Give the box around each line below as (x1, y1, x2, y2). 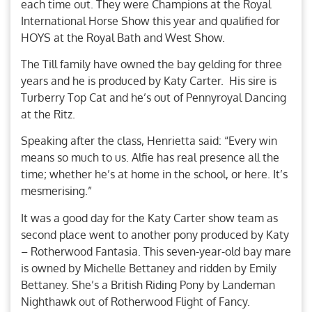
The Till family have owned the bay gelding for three (21, 56, 282, 71)
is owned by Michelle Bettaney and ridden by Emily (21, 260, 276, 275)
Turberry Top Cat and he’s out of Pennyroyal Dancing (21, 90, 286, 104)
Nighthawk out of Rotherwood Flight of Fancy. (21, 294, 250, 309)
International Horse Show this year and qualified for (21, 13, 280, 28)
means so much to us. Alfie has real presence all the (21, 150, 279, 165)
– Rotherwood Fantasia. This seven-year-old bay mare (21, 244, 291, 258)
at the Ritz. (21, 107, 75, 121)
